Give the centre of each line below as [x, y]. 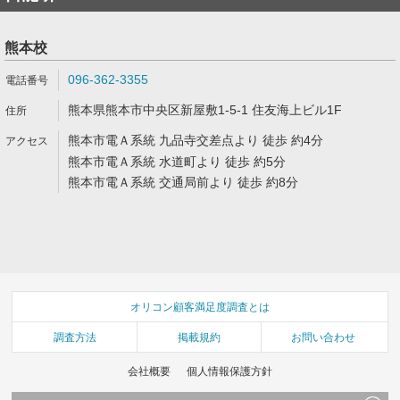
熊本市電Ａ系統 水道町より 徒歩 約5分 [177, 162]
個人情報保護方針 [229, 371]
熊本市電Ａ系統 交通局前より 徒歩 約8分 [183, 182]
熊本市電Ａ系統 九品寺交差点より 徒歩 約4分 [196, 140]
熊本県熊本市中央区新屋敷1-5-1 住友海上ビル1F [205, 110]
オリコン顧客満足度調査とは [200, 307]
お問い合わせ [324, 337]
